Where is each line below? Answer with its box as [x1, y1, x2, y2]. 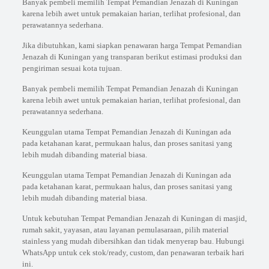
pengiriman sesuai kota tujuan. [22, 64, 122, 73]
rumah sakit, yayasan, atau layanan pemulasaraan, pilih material [22, 225, 229, 234]
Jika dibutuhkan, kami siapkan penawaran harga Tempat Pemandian [22, 41, 242, 50]
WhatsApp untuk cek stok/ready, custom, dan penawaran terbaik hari [22, 248, 244, 257]
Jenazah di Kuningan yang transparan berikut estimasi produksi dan [22, 52, 242, 61]
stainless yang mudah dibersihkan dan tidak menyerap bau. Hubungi [22, 237, 244, 246]
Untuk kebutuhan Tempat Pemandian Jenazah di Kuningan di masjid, [22, 214, 247, 223]
